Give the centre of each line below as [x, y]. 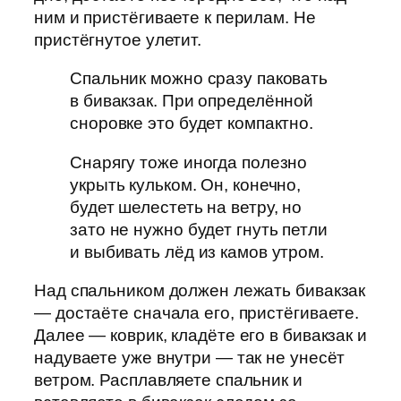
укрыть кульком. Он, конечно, [186, 184]
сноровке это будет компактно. [192, 124]
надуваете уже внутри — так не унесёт [190, 358]
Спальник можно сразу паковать [199, 79]
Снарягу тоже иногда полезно [189, 162]
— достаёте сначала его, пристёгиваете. [197, 313]
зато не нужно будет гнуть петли [199, 229]
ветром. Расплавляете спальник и [168, 380]
